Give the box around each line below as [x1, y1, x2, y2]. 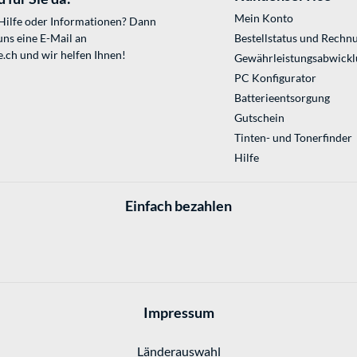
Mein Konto [233, 11, 293, 25]
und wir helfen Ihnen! [18, 48, 126, 62]
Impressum [143, 303, 214, 321]
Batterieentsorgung [233, 91, 330, 105]
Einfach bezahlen [125, 197, 232, 215]
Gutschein [233, 111, 284, 125]
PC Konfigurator [233, 71, 316, 85]
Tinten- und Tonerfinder [233, 131, 352, 145]
